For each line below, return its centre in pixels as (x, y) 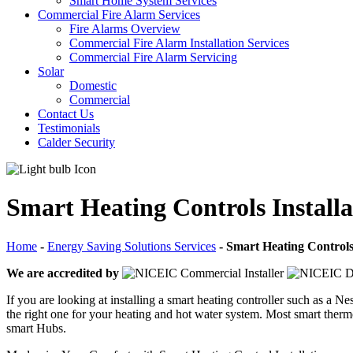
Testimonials (69, 128)
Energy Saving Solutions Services (132, 246)
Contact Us (66, 114)
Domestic (93, 85)
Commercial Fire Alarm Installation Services (179, 43)
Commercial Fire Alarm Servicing (153, 57)
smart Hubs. (36, 328)
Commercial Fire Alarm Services (119, 15)
